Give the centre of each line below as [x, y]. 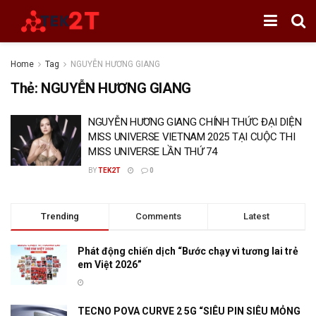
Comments [158, 216]
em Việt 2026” [110, 265]
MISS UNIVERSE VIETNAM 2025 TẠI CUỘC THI [192, 137]
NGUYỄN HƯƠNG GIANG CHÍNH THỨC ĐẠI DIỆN [195, 122]
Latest [256, 216]
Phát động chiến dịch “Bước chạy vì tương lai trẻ [188, 251]
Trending [60, 216]
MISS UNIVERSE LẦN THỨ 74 [153, 152]
